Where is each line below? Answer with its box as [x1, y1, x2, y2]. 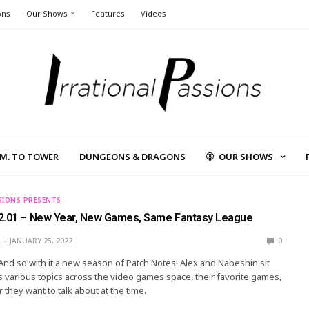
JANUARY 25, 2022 [9, 236, 72, 246]
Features [91, 8, 125, 19]
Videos [141, 8, 166, 19]
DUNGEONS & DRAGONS [79, 150, 186, 163]
